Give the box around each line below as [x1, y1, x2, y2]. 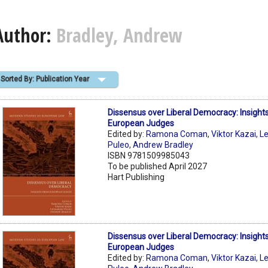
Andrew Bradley [133, 139, 194, 150]
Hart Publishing [108, 172, 165, 182]
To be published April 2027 [108, 161, 208, 171]
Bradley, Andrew [56, 22, 182, 48]
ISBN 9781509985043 [108, 150, 190, 160]
